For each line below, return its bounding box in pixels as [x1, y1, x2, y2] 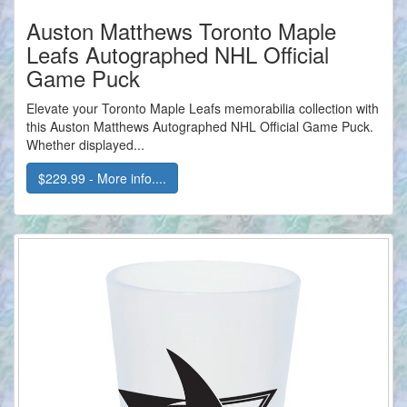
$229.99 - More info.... [38, 169, 166, 188]
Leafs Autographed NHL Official [26, 38, 329, 71]
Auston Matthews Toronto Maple [26, 15, 336, 47]
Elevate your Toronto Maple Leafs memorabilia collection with [26, 99, 379, 118]
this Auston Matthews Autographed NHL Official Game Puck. [26, 117, 373, 136]
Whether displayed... [26, 135, 144, 154]
